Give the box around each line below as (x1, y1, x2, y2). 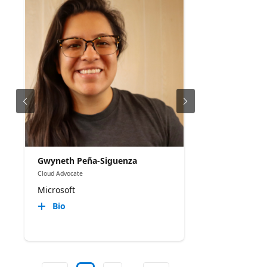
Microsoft (37, 184, 75, 195)
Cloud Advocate (37, 169, 83, 178)
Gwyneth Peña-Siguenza (37, 155, 137, 167)
